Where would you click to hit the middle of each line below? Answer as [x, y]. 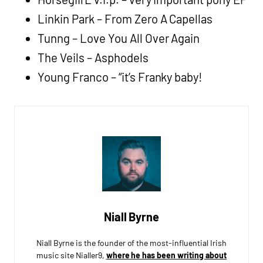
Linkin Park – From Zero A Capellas [125, 18]
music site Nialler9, [71, 255]
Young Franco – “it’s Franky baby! [120, 77]
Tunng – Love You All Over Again [119, 38]
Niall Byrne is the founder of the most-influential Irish [131, 243]
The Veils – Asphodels [93, 57]
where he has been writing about [166, 255]
